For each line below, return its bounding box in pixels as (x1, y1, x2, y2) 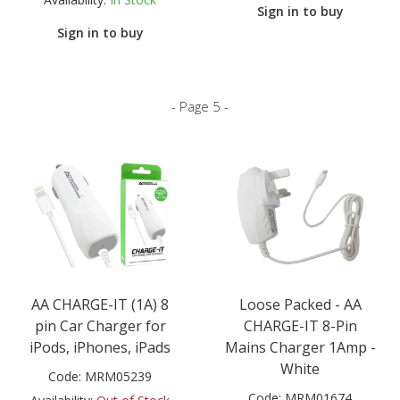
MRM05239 (85, 368, 152, 386)
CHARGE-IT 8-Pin (243, 316, 357, 337)
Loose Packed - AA (238, 295, 362, 315)
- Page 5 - (171, 96, 229, 115)
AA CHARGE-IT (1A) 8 (31, 295, 169, 315)
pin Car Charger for (34, 316, 166, 337)
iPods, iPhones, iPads (29, 337, 171, 358)
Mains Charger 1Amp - (224, 337, 376, 358)
